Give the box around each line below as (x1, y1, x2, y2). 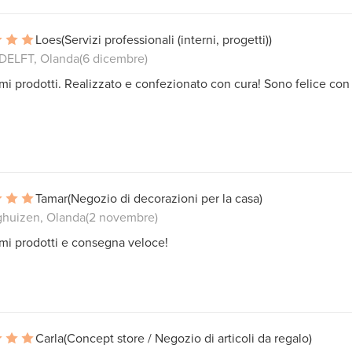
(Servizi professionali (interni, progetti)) (61, 30, 272, 48)
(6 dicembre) (79, 49, 148, 67)
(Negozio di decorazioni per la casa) (68, 189, 262, 207)
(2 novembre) (86, 207, 158, 225)
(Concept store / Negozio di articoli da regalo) (64, 328, 312, 346)
